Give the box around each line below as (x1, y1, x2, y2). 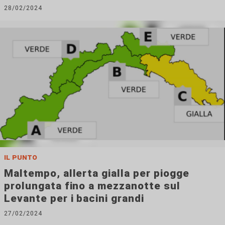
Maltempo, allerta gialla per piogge (4, 167, 189, 179)
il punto (4, 152, 37, 162)
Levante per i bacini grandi (4, 192, 144, 204)
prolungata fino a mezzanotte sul (4, 179, 180, 192)
